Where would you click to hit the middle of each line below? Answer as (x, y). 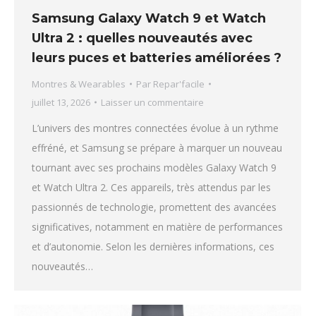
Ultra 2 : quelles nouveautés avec (142, 38)
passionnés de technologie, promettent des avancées (154, 207)
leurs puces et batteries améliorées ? (157, 57)
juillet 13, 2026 (61, 102)
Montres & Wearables (79, 84)
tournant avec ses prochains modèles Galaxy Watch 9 (154, 167)
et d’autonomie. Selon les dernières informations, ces (153, 246)
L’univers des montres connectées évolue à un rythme (155, 128)
